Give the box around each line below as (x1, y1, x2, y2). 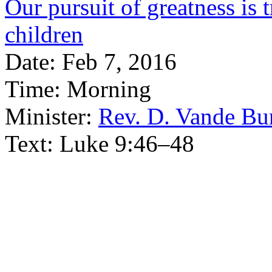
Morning (67, 76, 151, 102)
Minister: (5, 103, 92, 129)
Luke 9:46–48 (59, 131, 194, 157)
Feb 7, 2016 (62, 49, 177, 75)
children (5, 21, 83, 47)
